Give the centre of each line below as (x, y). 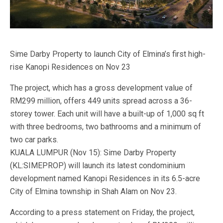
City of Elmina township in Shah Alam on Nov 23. (93, 192)
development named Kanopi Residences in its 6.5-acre (105, 179)
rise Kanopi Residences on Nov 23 (70, 67)
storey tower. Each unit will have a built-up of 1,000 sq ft (107, 114)
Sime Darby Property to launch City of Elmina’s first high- (108, 54)
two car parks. (34, 140)
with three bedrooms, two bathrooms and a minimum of (106, 127)
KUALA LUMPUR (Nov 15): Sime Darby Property (93, 153)
